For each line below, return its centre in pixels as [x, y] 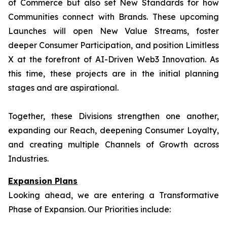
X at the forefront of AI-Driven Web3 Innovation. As [113, 59]
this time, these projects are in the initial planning [113, 73]
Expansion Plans [43, 181]
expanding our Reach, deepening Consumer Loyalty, [113, 130]
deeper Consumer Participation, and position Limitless [113, 45]
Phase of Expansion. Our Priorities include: [89, 209]
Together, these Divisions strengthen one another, [113, 116]
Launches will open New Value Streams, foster [113, 31]
